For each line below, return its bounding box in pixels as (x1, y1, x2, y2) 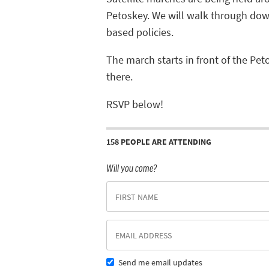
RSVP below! (106, 97, 163, 112)
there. (106, 69, 135, 84)
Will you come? (106, 162, 157, 174)
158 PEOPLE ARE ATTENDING (106, 136, 211, 148)
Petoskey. (106, 8, 152, 23)
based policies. (106, 25, 174, 40)
